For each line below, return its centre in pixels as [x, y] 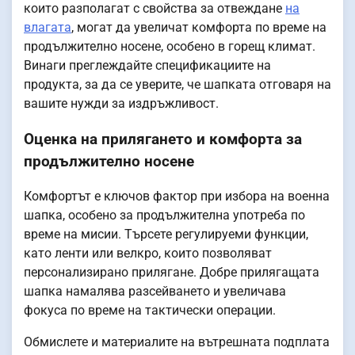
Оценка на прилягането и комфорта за [163, 139]
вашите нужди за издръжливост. [121, 103]
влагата [48, 27]
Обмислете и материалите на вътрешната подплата [177, 342]
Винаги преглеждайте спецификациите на [147, 65]
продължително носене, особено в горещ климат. [170, 46]
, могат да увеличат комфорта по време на [199, 27]
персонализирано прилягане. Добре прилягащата [172, 273]
